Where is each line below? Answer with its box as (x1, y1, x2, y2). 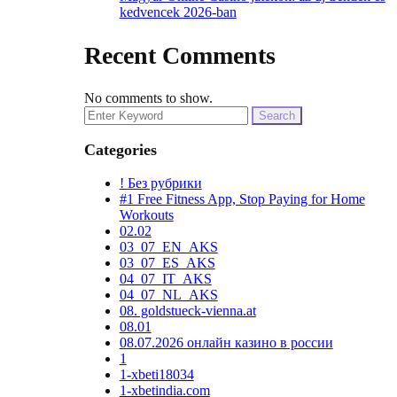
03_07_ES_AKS (119, 254, 215, 270)
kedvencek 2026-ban (119, 4, 237, 20)
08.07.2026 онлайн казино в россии (119, 334, 333, 350)
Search (82, 105, 121, 121)
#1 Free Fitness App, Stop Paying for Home (119, 191, 365, 206)
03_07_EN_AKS (119, 238, 218, 254)
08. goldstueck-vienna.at (119, 302, 256, 318)
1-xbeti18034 (119, 366, 194, 382)
